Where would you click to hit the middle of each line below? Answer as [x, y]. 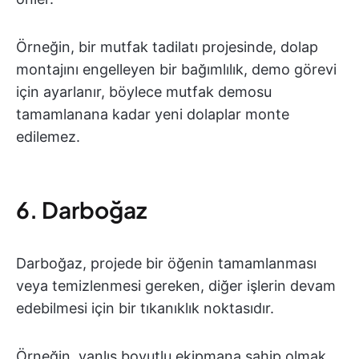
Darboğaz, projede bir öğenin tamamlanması [166, 264]
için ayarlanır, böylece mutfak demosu [144, 92]
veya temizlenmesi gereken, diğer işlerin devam [176, 286]
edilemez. [48, 137]
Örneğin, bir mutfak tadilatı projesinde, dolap [167, 47]
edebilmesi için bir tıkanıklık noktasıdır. [145, 309]
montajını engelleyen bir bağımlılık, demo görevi [176, 70]
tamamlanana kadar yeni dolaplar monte [153, 115]
